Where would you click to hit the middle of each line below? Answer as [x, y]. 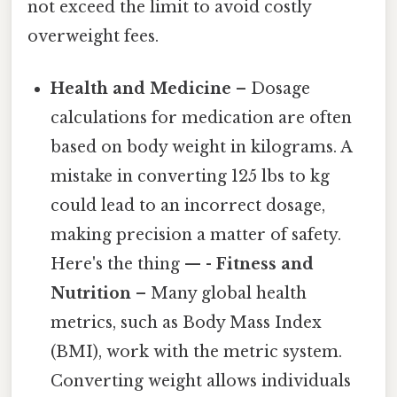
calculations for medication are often [202, 117]
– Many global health [219, 293]
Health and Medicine [141, 88]
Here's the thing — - [134, 264]
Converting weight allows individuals [201, 381]
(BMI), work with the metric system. [197, 351]
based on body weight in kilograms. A [202, 147]
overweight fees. [93, 36]
